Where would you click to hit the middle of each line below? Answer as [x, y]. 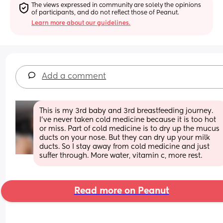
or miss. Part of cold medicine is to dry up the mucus [130, 129]
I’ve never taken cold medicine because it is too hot [128, 120]
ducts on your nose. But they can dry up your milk [125, 138]
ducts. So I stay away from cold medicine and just [125, 147]
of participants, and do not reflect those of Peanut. [106, 13]
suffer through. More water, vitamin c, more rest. [121, 156]
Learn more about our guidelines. [81, 23]
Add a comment [74, 76]
